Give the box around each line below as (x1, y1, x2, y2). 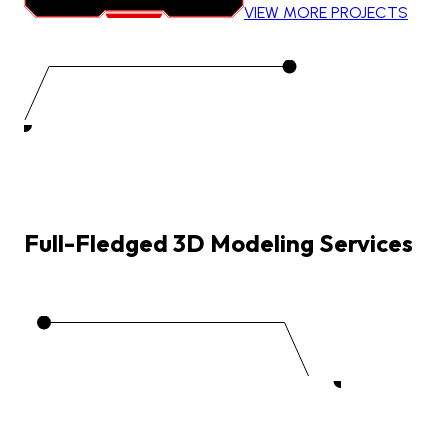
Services (319, 228, 413, 259)
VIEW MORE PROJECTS (244, 3, 408, 23)
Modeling (210, 228, 314, 259)
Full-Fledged (24, 228, 168, 259)
